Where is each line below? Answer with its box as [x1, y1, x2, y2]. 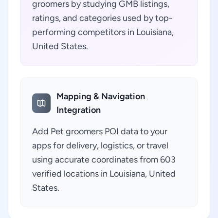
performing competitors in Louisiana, [32, 27, 174, 37]
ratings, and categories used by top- [32, 13, 173, 23]
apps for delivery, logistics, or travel [32, 140, 168, 151]
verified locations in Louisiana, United [32, 168, 176, 179]
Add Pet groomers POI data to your [32, 126, 167, 137]
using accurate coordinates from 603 [32, 154, 176, 165]
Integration [56, 105, 101, 115]
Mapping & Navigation [56, 91, 145, 102]
